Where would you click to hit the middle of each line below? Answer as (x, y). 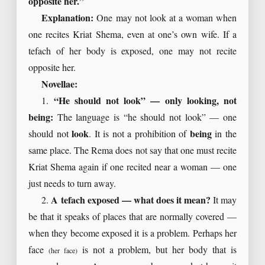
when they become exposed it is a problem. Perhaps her (132, 234)
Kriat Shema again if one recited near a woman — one (132, 167)
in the (224, 134)
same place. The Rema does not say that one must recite (132, 151)
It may (224, 201)
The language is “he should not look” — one (145, 118)
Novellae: (60, 85)
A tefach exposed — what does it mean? (131, 201)
